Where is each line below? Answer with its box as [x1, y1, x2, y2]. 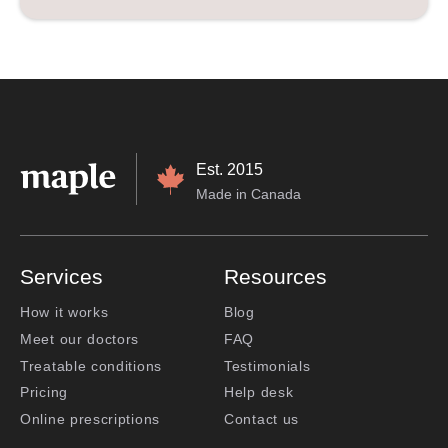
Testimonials [224, 357, 311, 374]
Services [20, 265, 103, 288]
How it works [20, 304, 109, 320]
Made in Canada [196, 186, 301, 202]
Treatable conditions [20, 357, 162, 374]
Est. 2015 [196, 161, 263, 178]
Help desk [224, 384, 294, 401]
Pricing [20, 384, 68, 401]
